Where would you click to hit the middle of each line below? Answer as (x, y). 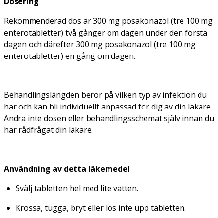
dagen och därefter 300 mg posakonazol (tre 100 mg (100, 44)
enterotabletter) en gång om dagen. (70, 56)
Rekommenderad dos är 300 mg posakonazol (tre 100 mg (108, 21)
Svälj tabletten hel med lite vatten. (77, 188)
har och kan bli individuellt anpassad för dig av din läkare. (108, 106)
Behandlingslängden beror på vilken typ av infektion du (105, 95)
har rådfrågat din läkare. (48, 130)
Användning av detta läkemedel (67, 169)
